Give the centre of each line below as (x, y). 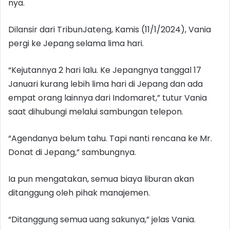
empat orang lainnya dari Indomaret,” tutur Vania (108, 98)
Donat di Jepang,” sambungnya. (72, 152)
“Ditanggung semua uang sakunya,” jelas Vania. (102, 219)
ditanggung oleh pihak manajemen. (79, 193)
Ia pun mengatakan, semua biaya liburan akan (101, 179)
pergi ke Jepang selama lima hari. (76, 43)
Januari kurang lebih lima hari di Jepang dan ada (106, 84)
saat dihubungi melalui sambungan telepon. (96, 111)
